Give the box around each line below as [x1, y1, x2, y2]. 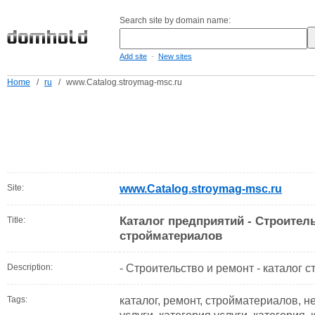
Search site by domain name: [120, 15, 231, 25]
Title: [7, 215, 25, 225]
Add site [120, 52, 147, 60]
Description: [7, 262, 53, 272]
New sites [158, 52, 192, 60]
